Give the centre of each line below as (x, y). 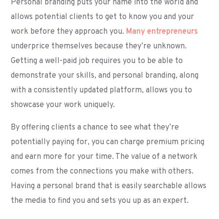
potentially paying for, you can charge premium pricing (108, 142)
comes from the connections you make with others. (102, 172)
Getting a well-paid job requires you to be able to (97, 61)
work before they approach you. (69, 32)
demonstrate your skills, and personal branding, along (105, 76)
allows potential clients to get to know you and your (103, 17)
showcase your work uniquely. (63, 105)
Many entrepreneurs (162, 32)
